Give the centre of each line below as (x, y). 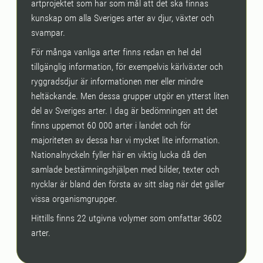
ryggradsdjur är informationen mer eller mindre (117, 81)
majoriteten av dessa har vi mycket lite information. (126, 140)
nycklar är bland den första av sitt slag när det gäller (128, 184)
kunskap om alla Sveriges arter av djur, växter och (123, 18)
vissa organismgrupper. (75, 199)
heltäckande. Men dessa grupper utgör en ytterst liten (130, 96)
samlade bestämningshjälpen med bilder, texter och (125, 169)
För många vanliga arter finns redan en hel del (116, 52)
